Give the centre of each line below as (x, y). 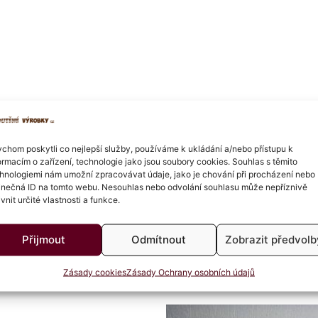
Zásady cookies (94, 272)
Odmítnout (159, 239)
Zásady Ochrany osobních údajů (190, 272)
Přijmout (44, 239)
